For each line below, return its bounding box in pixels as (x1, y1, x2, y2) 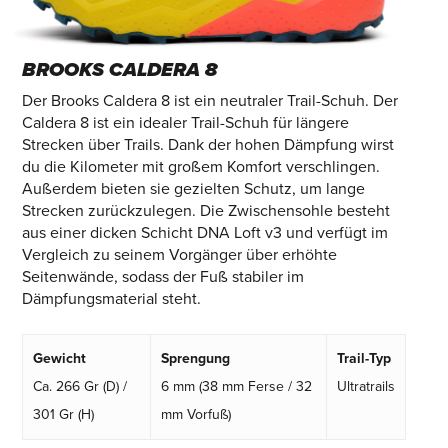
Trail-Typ (336, 350, 391, 367)
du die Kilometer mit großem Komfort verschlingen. (21, 157, 380, 177)
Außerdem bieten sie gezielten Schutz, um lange (21, 179, 365, 199)
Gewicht (32, 350, 86, 367)
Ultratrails (336, 378, 395, 395)
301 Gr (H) (32, 406, 94, 423)
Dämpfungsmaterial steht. (21, 289, 201, 309)
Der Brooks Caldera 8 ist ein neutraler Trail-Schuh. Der (21, 91, 398, 111)
